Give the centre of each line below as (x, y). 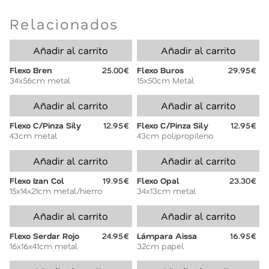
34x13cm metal (167, 191)
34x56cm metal (40, 80)
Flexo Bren (31, 70)
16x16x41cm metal (44, 246)
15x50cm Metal (166, 80)
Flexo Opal (159, 181)
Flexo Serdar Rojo (44, 236)
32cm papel (161, 246)
